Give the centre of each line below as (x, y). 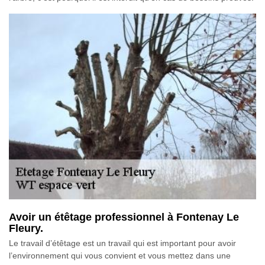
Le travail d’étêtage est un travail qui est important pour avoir (122, 243)
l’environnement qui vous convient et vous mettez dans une (120, 255)
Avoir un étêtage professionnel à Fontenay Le (124, 217)
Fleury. (26, 228)
